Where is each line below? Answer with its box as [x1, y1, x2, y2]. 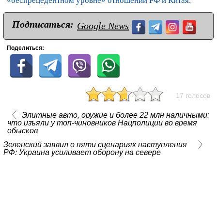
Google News [77, 20, 129, 31]
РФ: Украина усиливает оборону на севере [3, 148, 161, 157]
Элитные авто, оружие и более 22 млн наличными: [21, 111, 209, 120]
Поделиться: [7, 45, 44, 52]
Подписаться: [12, 19, 74, 30]
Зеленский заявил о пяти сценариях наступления [3, 140, 187, 149]
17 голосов [176, 92, 210, 100]
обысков [7, 126, 38, 135]
